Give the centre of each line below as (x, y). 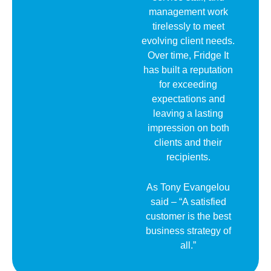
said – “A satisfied (188, 201)
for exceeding (188, 85)
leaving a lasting (188, 114)
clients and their (188, 143)
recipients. (188, 157)
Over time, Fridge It (188, 56)
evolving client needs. (188, 41)
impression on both (188, 128)
